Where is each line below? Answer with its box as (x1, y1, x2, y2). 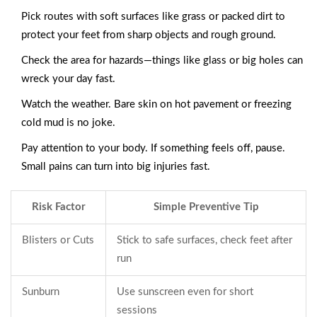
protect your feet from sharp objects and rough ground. (21, 30, 276, 41)
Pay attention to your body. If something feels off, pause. (21, 143, 285, 154)
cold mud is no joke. (21, 117, 115, 129)
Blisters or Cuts (22, 235, 94, 246)
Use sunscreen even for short (117, 287, 253, 298)
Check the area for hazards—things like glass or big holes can (21, 55, 303, 67)
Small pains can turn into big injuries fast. (21, 161, 210, 173)
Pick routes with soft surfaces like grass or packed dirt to (21, 11, 285, 23)
